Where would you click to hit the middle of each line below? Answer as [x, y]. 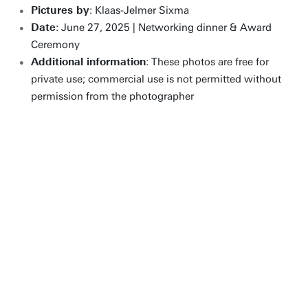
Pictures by [60, 10]
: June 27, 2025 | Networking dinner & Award [164, 27]
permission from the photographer [112, 96]
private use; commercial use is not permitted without [156, 79]
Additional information [88, 62]
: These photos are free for [207, 62]
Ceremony [55, 45]
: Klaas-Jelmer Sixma [139, 10]
